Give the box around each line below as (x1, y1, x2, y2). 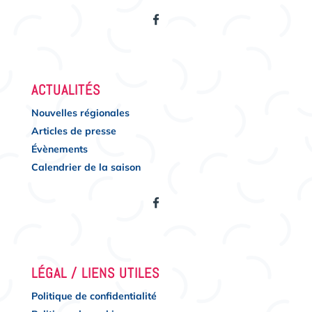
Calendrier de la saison (31, 160, 141, 173)
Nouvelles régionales (31, 106, 130, 119)
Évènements (31, 142, 88, 155)
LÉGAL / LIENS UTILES (31, 263, 159, 282)
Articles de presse (31, 124, 116, 137)
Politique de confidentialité (31, 289, 157, 302)
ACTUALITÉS (31, 80, 100, 99)
